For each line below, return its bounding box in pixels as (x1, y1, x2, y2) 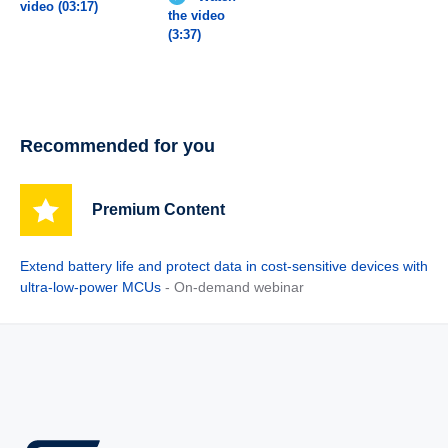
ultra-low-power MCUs (19, 279, 161, 296)
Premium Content (91, 201, 225, 219)
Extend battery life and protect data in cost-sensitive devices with (19, 258, 428, 275)
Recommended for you (19, 136, 215, 157)
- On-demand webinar (164, 279, 304, 296)
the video (168, 8, 226, 24)
